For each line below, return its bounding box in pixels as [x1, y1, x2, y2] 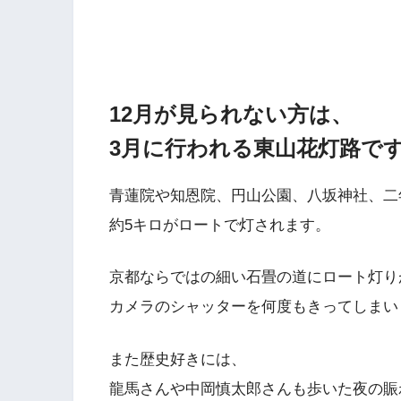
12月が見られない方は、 [109, 101, 353, 126]
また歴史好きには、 [109, 350, 246, 368]
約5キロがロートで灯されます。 [109, 216, 330, 234]
